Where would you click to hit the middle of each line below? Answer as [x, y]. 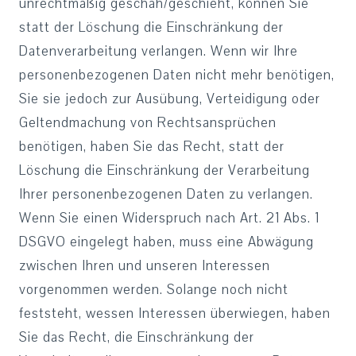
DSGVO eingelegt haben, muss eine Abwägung [166, 242]
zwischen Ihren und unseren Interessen [145, 266]
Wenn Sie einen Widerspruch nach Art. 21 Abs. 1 [169, 218]
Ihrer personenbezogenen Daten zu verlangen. [166, 194]
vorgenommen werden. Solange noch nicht [154, 290]
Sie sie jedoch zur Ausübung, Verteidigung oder [170, 99]
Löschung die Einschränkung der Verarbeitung [164, 170]
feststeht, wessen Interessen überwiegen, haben [175, 313]
